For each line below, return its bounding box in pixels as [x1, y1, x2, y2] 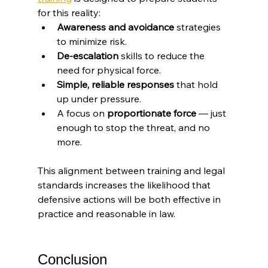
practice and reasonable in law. [37, 208, 175, 220]
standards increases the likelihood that [37, 179, 213, 191]
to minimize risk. [56, 35, 127, 48]
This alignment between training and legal [37, 165, 227, 177]
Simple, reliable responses [56, 78, 174, 91]
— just [196, 107, 229, 120]
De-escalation [56, 50, 118, 62]
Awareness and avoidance [56, 21, 174, 33]
